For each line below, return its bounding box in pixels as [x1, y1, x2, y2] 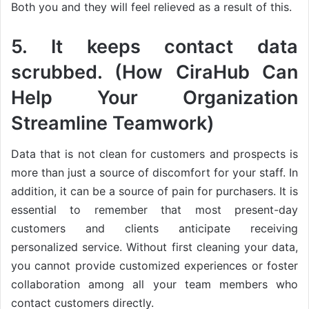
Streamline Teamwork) [11, 111, 215, 134]
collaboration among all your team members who [11, 277, 298, 292]
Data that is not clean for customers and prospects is [11, 147, 298, 161]
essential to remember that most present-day [11, 203, 298, 217]
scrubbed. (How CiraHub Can [11, 60, 298, 83]
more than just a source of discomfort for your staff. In [11, 166, 298, 180]
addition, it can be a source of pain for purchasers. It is [11, 184, 298, 199]
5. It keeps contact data [11, 34, 298, 58]
